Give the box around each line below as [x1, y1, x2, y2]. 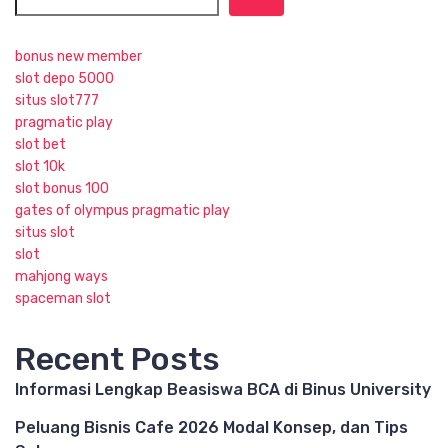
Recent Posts [15, 340, 220, 378]
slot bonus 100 [15, 180, 109, 197]
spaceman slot [15, 290, 111, 307]
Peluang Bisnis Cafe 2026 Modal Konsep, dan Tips [15, 418, 408, 437]
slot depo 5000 [15, 70, 114, 87]
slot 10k [15, 158, 65, 175]
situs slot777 [15, 92, 99, 109]
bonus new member [15, 48, 142, 65]
